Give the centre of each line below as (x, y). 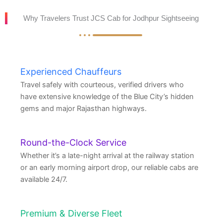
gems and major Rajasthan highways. (83, 109)
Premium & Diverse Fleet (71, 213)
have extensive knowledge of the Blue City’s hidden (107, 97)
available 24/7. (44, 179)
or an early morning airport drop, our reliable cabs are (109, 167)
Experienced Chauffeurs (71, 72)
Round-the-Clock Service (73, 142)
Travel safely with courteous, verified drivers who (102, 85)
